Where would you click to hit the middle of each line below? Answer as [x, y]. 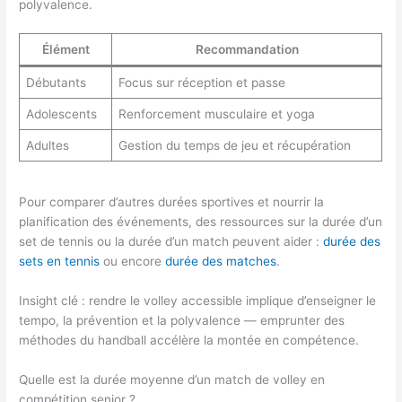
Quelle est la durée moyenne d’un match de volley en [172, 379]
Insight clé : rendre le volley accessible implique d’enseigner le [198, 300]
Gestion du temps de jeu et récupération [234, 145]
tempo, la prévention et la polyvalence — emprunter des [182, 320]
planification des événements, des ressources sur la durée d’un [201, 221]
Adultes [47, 145]
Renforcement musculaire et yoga [216, 114]
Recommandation [247, 49]
